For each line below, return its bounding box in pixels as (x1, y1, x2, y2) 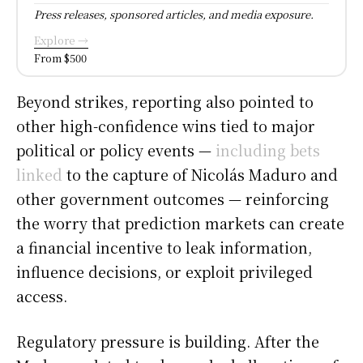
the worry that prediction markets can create (16, 211, 344, 233)
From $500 (34, 49, 87, 66)
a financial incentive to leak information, (16, 236, 312, 258)
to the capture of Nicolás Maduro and (62, 163, 338, 185)
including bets (216, 139, 320, 160)
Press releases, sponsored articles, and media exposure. (34, 6, 314, 22)
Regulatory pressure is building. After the (16, 330, 319, 352)
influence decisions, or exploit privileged (16, 260, 313, 282)
